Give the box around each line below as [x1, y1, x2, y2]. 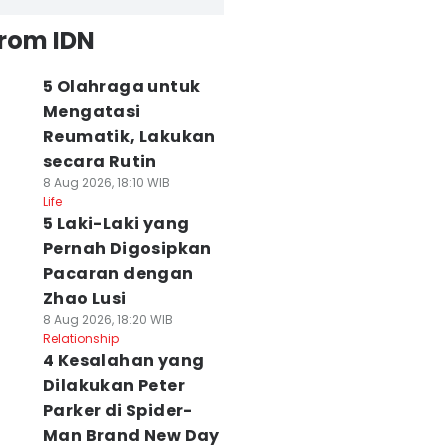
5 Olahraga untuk [42, 75, 201, 98]
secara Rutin [42, 150, 157, 173]
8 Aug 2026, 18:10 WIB [42, 174, 170, 191]
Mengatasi [42, 100, 141, 123]
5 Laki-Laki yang [42, 212, 190, 235]
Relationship [42, 330, 119, 347]
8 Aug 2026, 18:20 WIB [42, 311, 173, 328]
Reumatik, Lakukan [42, 125, 216, 148]
